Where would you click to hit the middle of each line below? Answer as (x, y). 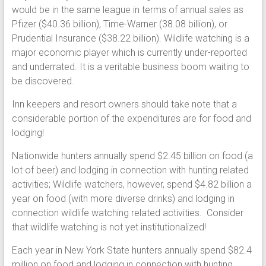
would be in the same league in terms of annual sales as (127, 10)
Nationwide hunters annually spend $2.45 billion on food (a (132, 156)
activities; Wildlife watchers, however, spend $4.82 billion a (132, 185)
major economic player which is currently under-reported (129, 53)
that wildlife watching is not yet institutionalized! (109, 227)
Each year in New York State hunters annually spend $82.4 (132, 251)
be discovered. (43, 81)
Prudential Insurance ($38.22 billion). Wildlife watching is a (130, 39)
